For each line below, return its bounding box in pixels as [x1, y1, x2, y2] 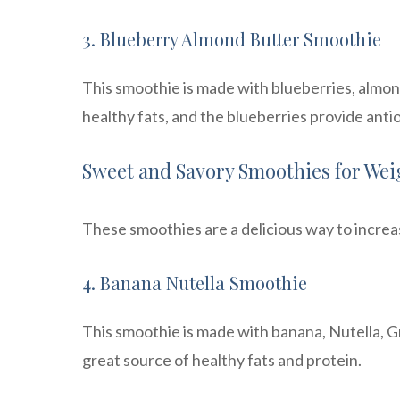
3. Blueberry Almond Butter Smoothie [82, 27, 381, 52]
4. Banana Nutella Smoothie [82, 271, 307, 296]
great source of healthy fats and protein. [82, 350, 362, 371]
